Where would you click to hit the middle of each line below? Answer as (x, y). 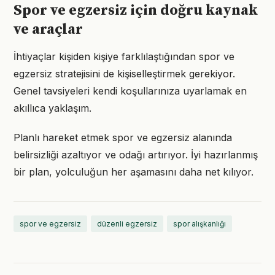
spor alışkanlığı (199, 224)
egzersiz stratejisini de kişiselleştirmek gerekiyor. (124, 74)
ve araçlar (48, 29)
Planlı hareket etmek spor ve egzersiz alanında (123, 137)
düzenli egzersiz (127, 224)
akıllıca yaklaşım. (52, 108)
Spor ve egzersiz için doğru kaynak (136, 10)
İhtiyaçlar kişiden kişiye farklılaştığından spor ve (124, 56)
